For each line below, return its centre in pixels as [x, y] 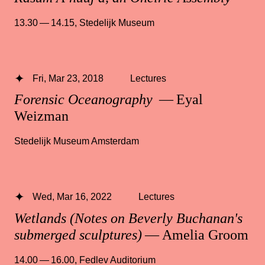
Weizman [41, 116]
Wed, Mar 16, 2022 [72, 197]
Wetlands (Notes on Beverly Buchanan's [128, 218]
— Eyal [180, 100]
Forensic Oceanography [85, 100]
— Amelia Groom [195, 235]
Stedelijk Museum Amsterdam [77, 141]
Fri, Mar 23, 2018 [68, 78]
